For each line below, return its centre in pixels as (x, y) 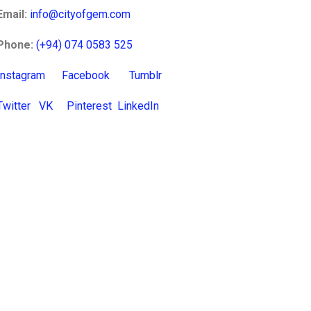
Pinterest (90, 106)
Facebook (86, 75)
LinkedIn (138, 106)
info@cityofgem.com (81, 14)
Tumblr (146, 75)
